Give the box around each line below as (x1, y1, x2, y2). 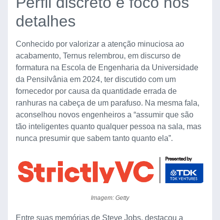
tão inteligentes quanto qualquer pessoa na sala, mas (16, 122, 201, 131)
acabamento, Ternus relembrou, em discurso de (16, 52, 181, 60)
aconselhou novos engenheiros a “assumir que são (16, 110, 193, 119)
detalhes (16, 12, 76, 30)
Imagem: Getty (91, 194, 129, 202)
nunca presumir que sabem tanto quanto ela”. (16, 134, 173, 143)
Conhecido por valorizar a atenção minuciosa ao (16, 40, 184, 49)
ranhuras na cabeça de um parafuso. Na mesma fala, (16, 99, 199, 108)
